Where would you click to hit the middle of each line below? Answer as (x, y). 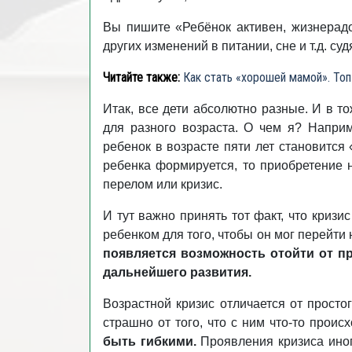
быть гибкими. (150, 341)
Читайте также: (141, 77)
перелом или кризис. (163, 184)
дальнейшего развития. (177, 272)
